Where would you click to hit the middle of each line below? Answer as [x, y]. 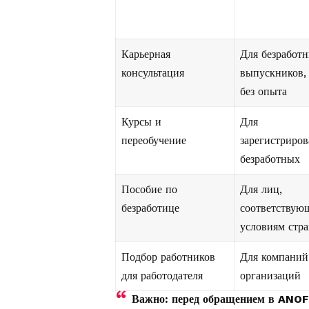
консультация [153, 73]
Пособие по [149, 190]
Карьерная [146, 54]
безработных [270, 159]
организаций [270, 276]
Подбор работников [168, 257]
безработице [150, 208]
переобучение [154, 141]
